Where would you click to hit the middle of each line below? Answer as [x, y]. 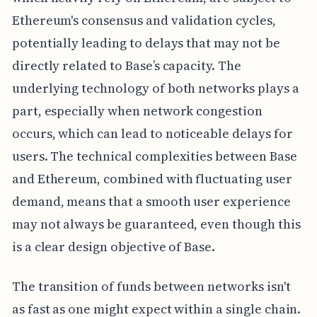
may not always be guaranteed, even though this [156, 224]
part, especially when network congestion [137, 111]
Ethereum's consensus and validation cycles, [144, 21]
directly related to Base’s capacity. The [126, 66]
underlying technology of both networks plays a [155, 88]
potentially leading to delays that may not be [146, 43]
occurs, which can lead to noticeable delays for [152, 134]
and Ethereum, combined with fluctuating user [152, 179]
